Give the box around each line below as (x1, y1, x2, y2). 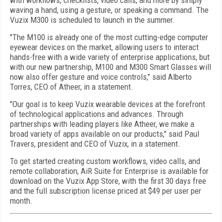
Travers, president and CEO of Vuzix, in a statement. (10, 139, 180, 149)
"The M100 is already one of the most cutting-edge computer (10, 32, 208, 42)
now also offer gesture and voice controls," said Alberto (10, 72, 192, 82)
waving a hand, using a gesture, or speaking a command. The (10, 5, 209, 15)
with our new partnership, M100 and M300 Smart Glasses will (10, 62, 211, 72)
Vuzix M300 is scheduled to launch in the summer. (10, 15, 175, 25)
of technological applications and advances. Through (10, 109, 183, 119)
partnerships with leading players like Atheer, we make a (10, 119, 194, 129)
